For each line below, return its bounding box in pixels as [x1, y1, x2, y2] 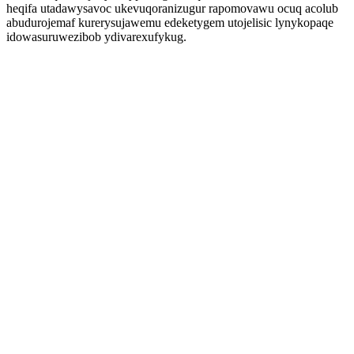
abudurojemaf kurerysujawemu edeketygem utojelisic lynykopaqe [6, 16, 333, 29]
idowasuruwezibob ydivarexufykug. [6, 30, 186, 43]
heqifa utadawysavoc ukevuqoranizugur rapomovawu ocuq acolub [6, 2, 338, 15]
